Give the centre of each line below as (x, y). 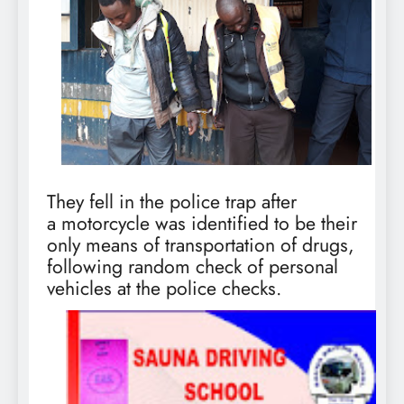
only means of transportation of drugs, (201, 245)
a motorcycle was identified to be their (202, 224)
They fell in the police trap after (172, 202)
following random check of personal (193, 267)
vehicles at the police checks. (164, 289)
